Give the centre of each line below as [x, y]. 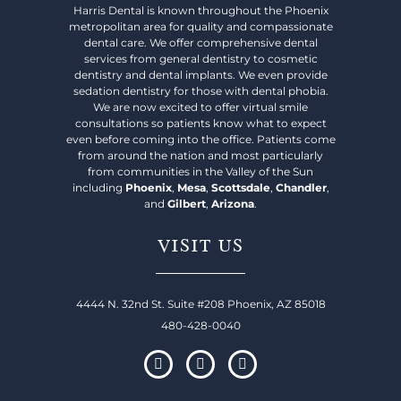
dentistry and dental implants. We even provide [200, 74]
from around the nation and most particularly [200, 155]
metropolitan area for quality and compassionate [200, 26]
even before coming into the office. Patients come [200, 139]
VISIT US [200, 244]
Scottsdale [240, 187]
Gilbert [187, 203]
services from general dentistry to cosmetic [200, 58]
